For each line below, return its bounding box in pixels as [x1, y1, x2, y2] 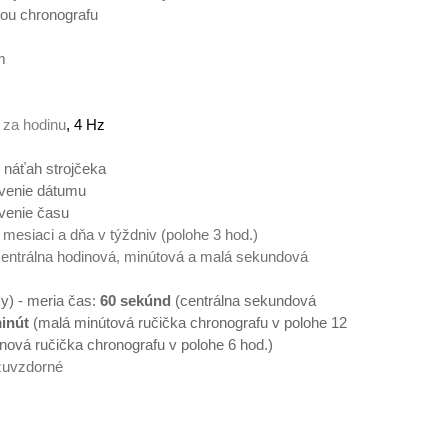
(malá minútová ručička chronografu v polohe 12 [29, 315, 347, 331]
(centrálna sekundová [171, 293, 316, 309]
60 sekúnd [100, 293, 171, 309]
